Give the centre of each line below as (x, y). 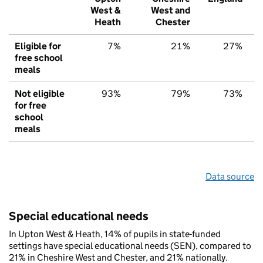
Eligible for (38, 46)
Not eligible (40, 94)
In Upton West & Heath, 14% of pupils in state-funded (115, 234)
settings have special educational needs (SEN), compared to (130, 246)
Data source (230, 177)
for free (31, 106)
